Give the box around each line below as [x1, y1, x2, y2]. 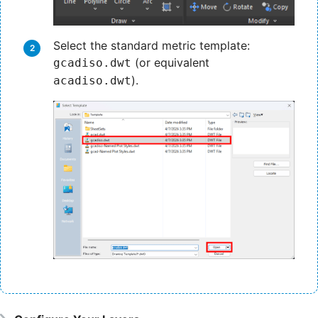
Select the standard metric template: [53, 38, 250, 53]
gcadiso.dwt [53, 56, 131, 70]
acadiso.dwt [53, 74, 131, 88]
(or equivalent [131, 55, 209, 70]
